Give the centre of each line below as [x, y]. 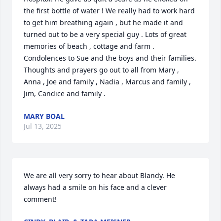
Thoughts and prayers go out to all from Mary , [101, 70]
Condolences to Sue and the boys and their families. [110, 58]
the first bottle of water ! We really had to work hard [109, 11]
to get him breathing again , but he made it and [103, 23]
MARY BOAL [44, 116]
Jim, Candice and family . [65, 94]
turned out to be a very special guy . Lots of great [105, 35]
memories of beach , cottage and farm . [89, 46]
